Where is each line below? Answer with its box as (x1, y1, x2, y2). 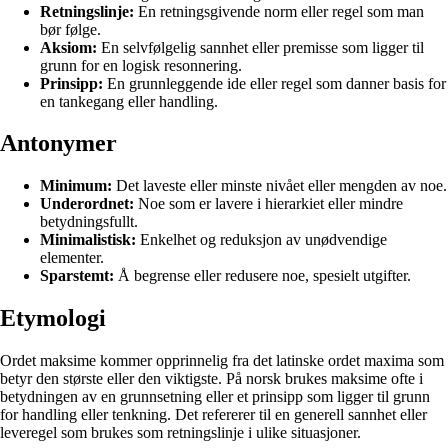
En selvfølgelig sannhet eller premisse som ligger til (97, 38, 424, 56)
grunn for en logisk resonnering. (40, 56, 242, 74)
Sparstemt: (40, 267, 114, 285)
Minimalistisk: (40, 231, 136, 249)
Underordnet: (40, 195, 134, 213)
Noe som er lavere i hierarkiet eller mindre (134, 195, 403, 213)
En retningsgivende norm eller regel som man (134, 2, 424, 20)
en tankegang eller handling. (40, 92, 218, 110)
